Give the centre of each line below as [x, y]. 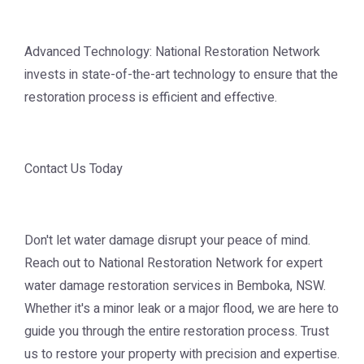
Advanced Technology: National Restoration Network [172, 52]
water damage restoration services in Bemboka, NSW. [175, 286]
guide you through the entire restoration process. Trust [177, 331]
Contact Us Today [74, 169]
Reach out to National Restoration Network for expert [173, 263]
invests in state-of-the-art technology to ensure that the [181, 75]
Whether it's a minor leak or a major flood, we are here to [182, 309]
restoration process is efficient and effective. [151, 97]
